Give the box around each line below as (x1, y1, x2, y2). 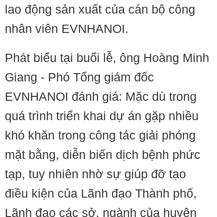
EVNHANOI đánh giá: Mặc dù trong (5, 90, 197, 103)
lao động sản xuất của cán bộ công (5, 2, 195, 16)
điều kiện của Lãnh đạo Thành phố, (5, 186, 197, 200)
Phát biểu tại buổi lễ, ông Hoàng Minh (5, 51, 209, 64)
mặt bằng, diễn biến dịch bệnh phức (5, 148, 201, 161)
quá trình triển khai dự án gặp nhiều (5, 109, 199, 123)
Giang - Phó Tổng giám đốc (5, 70, 154, 84)
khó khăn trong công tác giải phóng (5, 128, 196, 142)
